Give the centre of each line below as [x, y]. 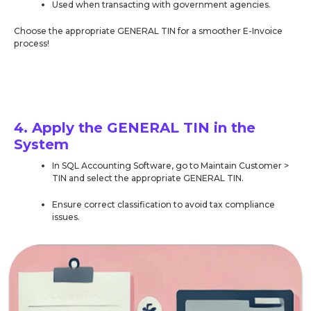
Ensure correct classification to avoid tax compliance [163, 204]
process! [32, 43]
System [41, 144]
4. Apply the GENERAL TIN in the [135, 127]
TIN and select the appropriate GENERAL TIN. [148, 178]
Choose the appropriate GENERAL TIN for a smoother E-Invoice [148, 31]
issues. [66, 217]
